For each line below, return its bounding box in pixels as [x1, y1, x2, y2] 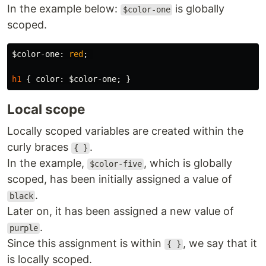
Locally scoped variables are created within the [7, 125, 243, 138]
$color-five [89, 159, 142, 169]
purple [9, 223, 38, 233]
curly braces [7, 141, 71, 154]
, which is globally [144, 157, 233, 170]
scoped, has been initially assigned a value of [7, 173, 232, 186]
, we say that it [183, 237, 258, 250]
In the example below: [7, 2, 121, 15]
